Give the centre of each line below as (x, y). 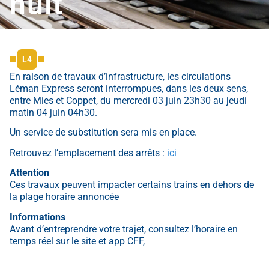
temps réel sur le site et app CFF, (77, 241)
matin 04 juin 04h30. (53, 113)
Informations (38, 217)
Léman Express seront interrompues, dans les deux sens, (129, 89)
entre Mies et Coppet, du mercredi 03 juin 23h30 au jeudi (128, 101)
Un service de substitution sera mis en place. (103, 133)
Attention (29, 173)
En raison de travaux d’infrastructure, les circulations (120, 77)
